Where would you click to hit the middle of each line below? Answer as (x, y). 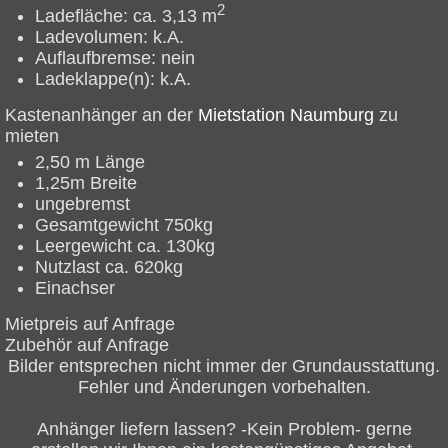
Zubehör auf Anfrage (87, 345)
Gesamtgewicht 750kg (124, 225)
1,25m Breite (86, 183)
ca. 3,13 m (172, 16)
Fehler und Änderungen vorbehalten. (224, 387)
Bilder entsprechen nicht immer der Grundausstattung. (224, 366)
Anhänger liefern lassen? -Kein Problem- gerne (224, 429)
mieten (32, 136)
